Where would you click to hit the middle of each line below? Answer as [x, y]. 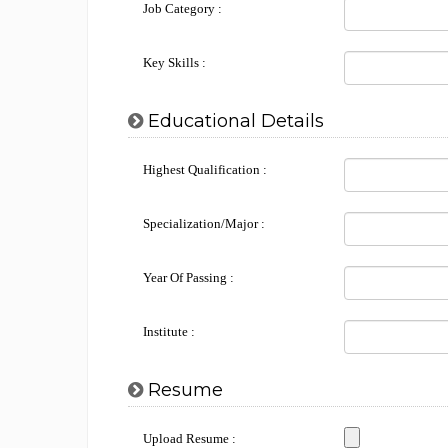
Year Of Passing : [188, 277]
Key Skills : [174, 62]
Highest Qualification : [205, 169]
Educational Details [233, 121]
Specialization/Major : [204, 223]
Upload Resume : [189, 438]
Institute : [169, 331]
